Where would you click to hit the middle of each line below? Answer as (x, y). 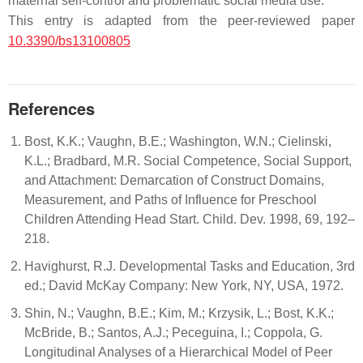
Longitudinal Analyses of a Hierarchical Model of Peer (178, 352)
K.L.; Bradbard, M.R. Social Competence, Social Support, (188, 161)
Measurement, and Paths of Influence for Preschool (171, 200)
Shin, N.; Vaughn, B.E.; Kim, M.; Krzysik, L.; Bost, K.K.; (179, 313)
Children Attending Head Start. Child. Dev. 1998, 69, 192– (190, 219)
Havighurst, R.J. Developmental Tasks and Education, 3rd (190, 266)
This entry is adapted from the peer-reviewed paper (181, 21)
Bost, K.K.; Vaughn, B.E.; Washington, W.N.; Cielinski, (178, 141)
